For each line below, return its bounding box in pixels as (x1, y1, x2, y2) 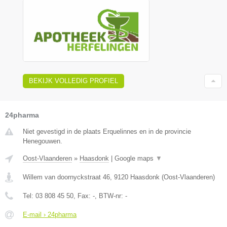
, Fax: (73, 192, 93, 200)
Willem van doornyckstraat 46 (23, 173, 110, 181)
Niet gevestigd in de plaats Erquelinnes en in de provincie (23, 128, 191, 135)
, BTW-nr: (95, 192, 125, 200)
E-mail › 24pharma (23, 211, 77, 218)
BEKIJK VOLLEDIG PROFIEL (29, 77, 118, 85)
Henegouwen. (23, 137, 62, 145)
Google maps (115, 155, 156, 162)
